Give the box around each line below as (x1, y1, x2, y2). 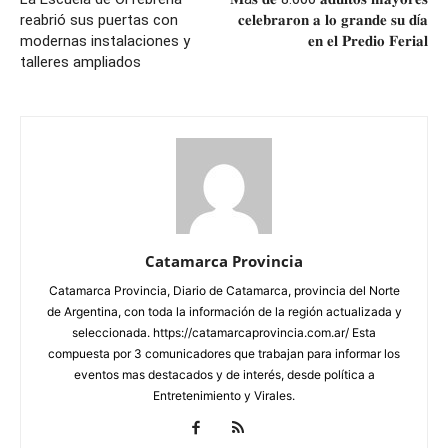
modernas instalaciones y (20, 32, 190, 51)
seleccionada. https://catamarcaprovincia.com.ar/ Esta (72, 325, 376, 341)
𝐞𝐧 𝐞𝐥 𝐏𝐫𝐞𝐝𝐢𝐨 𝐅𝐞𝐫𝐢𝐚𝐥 (308, 32, 428, 51)
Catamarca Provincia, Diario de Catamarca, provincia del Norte (48, 283, 400, 299)
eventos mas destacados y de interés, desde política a (73, 367, 375, 383)
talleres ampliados (20, 53, 141, 72)
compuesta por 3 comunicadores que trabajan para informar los (48, 346, 400, 362)
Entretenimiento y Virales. (153, 388, 295, 404)
